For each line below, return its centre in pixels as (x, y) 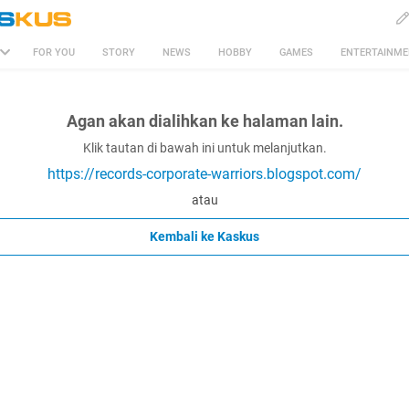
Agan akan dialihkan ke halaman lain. (204, 121)
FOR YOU (54, 52)
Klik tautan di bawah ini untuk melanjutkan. (204, 148)
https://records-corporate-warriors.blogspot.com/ (204, 174)
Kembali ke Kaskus (204, 236)
